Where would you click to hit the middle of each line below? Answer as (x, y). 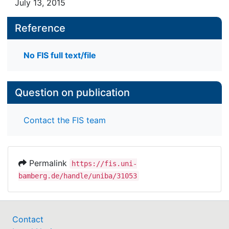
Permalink (48, 163)
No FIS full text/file (60, 55)
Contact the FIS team (65, 120)
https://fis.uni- (104, 163)
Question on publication (72, 93)
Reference (40, 28)
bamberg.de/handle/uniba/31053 (78, 176)
